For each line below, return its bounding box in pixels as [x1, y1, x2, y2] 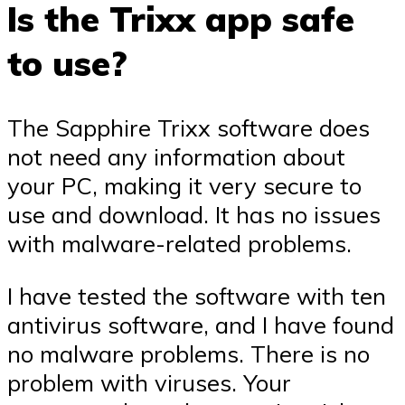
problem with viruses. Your [7, 368, 291, 398]
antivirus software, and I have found [7, 310, 394, 340]
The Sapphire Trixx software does [7, 113, 370, 143]
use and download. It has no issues [7, 200, 381, 230]
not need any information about [7, 142, 345, 172]
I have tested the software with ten [7, 281, 386, 311]
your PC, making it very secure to [7, 171, 362, 201]
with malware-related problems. [7, 229, 352, 259]
